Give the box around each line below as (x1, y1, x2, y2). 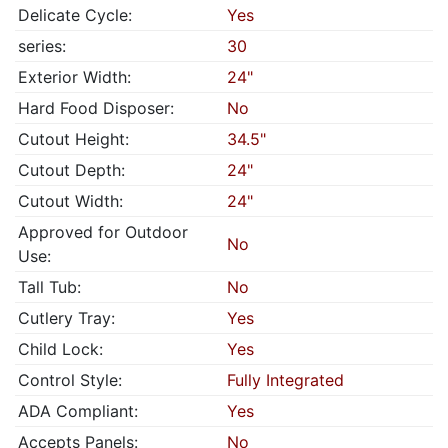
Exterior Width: (18, 67, 131, 87)
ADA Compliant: (18, 401, 138, 421)
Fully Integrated (227, 370, 344, 390)
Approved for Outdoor (18, 222, 188, 242)
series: (18, 36, 66, 56)
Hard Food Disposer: (18, 98, 174, 118)
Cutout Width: (18, 191, 123, 211)
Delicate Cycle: (18, 5, 132, 25)
